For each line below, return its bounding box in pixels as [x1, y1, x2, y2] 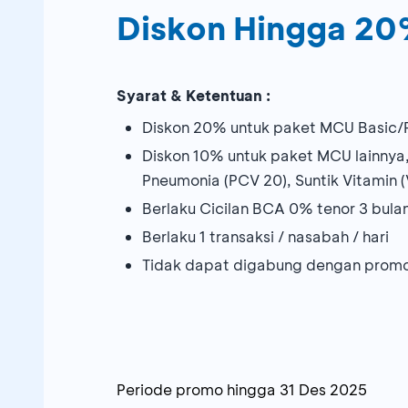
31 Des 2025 [280, 379, 367, 399]
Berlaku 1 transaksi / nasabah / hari [142, 226, 389, 246]
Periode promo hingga [117, 379, 276, 399]
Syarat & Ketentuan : [117, 85, 270, 105]
